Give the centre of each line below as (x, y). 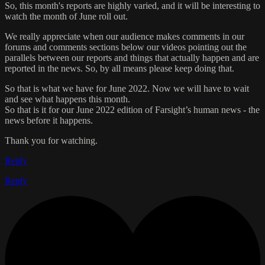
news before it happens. (49, 120)
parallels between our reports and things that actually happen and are (132, 57)
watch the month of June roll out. (66, 16)
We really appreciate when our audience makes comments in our (125, 36)
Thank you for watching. (51, 140)
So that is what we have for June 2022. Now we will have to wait (127, 88)
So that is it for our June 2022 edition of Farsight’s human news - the (132, 109)
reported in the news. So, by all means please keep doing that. (119, 68)
